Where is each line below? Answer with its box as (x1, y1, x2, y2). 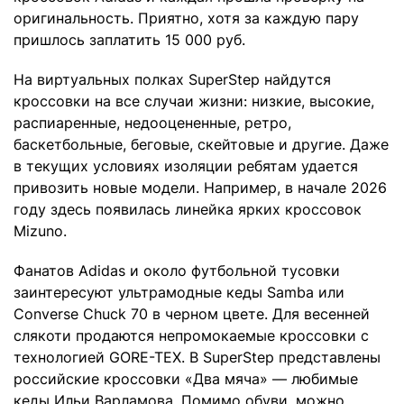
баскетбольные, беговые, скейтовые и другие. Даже (14, 135, 389, 154)
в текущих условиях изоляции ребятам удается (14, 157, 358, 176)
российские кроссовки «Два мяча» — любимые (14, 370, 358, 389)
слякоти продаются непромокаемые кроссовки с (14, 326, 369, 345)
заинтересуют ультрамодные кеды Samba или (14, 283, 344, 302)
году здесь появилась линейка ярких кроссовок (14, 200, 362, 219)
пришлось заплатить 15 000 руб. (14, 31, 245, 50)
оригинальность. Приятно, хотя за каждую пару (14, 9, 359, 28)
